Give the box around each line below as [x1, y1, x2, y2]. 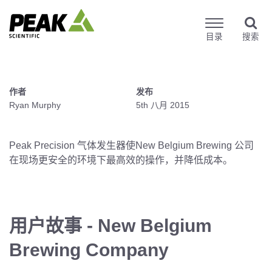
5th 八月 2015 [136, 100, 189, 110]
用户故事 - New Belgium [9, 216, 212, 236]
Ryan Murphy [9, 100, 61, 110]
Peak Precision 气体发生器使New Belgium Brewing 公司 [9, 140, 254, 151]
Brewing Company [9, 240, 169, 260]
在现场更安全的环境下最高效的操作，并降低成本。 [9, 155, 233, 166]
